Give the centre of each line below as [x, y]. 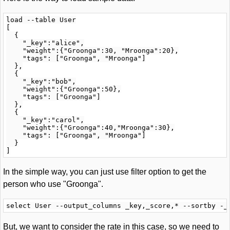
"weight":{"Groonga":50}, [64, 89]
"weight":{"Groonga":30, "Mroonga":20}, [92, 51]
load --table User [41, 20]
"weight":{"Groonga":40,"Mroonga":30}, [90, 128]
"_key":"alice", [45, 43]
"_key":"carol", [45, 120]
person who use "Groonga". [53, 184]
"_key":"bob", [41, 81]
